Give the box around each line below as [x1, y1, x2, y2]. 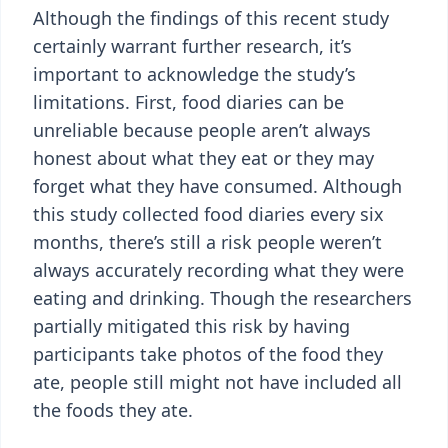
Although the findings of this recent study [33, 6, 389, 30]
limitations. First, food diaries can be [33, 90, 344, 114]
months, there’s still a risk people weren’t [33, 230, 382, 254]
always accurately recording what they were [33, 258, 404, 282]
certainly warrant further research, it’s [33, 34, 352, 58]
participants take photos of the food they [33, 342, 383, 366]
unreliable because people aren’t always [33, 118, 371, 142]
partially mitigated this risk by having [33, 314, 350, 338]
